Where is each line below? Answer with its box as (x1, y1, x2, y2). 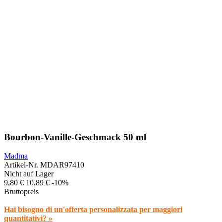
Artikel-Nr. (4, 161, 40, 169)
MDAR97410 (40, 161, 84, 169)
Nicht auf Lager (4, 169, 54, 178)
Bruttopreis (4, 187, 39, 196)
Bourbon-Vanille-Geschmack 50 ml (4, 131, 146, 142)
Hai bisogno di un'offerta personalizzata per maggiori (4, 205, 182, 214)
